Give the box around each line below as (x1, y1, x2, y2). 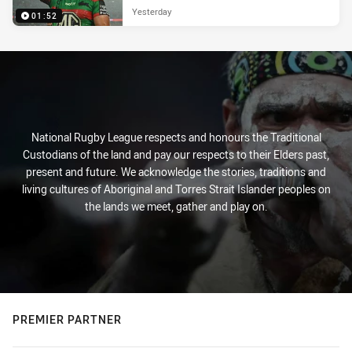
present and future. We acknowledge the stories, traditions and (26, 164, 326, 179)
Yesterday (132, 5, 171, 17)
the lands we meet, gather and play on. (84, 199, 268, 214)
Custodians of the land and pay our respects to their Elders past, (23, 147, 329, 162)
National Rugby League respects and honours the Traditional (31, 130, 321, 145)
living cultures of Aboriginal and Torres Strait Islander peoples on (21, 181, 331, 196)
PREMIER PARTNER (13, 312, 122, 327)
